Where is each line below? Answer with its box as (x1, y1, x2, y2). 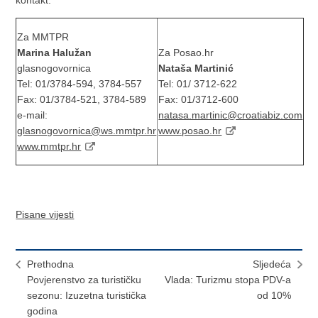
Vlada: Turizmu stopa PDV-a (164, 274, 291, 286)
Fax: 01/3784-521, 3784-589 (17, 94, 147, 106)
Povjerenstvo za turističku (27, 274, 142, 286)
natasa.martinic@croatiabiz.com (158, 109, 303, 121)
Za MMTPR (17, 31, 70, 43)
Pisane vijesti (16, 209, 75, 221)
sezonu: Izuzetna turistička (27, 290, 147, 302)
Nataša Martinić (158, 62, 234, 75)
